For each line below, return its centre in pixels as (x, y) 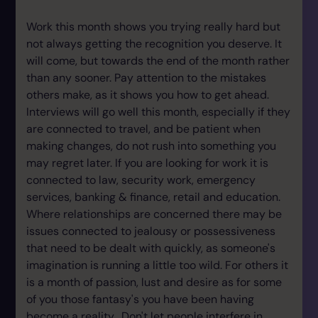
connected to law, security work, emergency (141, 180)
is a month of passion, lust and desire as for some (154, 282)
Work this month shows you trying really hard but (153, 27)
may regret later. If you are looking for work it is (147, 163)
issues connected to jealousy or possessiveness (151, 231)
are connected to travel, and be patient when (143, 129)
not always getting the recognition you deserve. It (154, 44)
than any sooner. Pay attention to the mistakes (146, 78)
